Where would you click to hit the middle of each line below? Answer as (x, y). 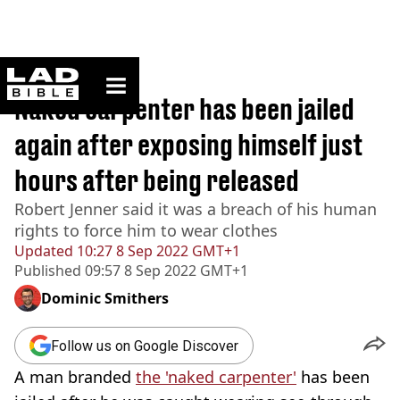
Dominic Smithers (105, 298)
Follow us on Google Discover (145, 346)
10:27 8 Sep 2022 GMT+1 (157, 251)
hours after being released (157, 180)
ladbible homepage (131, 75)
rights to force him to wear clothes (146, 230)
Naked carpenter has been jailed (184, 109)
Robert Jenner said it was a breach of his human (196, 209)
